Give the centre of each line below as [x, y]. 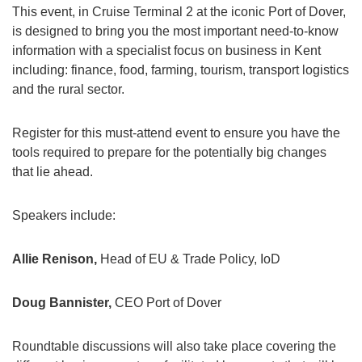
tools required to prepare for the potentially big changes [169, 152]
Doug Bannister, [62, 303]
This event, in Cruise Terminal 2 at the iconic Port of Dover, [179, 12]
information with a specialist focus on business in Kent [166, 51]
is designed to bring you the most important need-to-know [175, 31]
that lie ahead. [53, 172]
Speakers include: [64, 215]
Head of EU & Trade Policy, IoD [189, 259]
